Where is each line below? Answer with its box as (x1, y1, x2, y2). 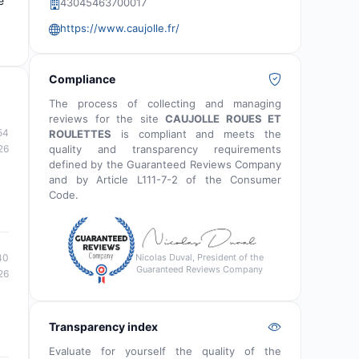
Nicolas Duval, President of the (135, 251, 264, 263)
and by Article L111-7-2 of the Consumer (49, 173, 281, 186)
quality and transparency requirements (49, 143, 281, 155)
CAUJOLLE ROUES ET (165, 112, 281, 125)
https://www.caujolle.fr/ (60, 22, 179, 34)
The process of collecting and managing (49, 97, 281, 110)
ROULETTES (49, 127, 111, 140)
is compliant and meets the (111, 127, 281, 140)
